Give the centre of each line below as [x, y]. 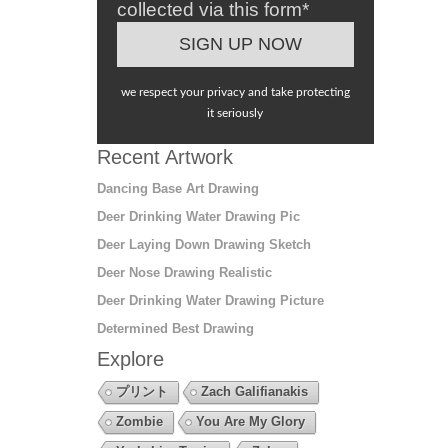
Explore [130, 358]
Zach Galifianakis [254, 391]
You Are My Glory [250, 421]
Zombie [139, 421]
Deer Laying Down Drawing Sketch [203, 244]
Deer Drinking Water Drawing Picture [210, 300]
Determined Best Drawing [175, 328]
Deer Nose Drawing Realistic [184, 272]
